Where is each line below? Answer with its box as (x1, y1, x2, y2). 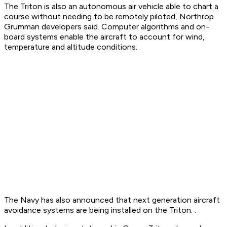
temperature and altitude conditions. (4, 42, 137, 52)
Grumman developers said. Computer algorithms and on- (4, 22, 209, 32)
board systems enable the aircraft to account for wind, (4, 32, 205, 42)
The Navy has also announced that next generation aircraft (4, 195, 220, 205)
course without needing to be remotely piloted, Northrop (4, 12, 214, 22)
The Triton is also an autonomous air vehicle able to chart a (4, 2, 218, 12)
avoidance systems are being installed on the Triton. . (4, 205, 196, 215)
